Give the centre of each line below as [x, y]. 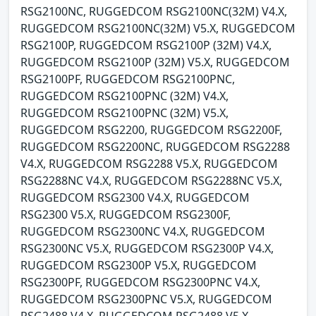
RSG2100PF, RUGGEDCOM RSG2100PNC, [128, 79]
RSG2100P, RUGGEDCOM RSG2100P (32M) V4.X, [146, 45]
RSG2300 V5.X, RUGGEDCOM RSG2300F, [126, 215]
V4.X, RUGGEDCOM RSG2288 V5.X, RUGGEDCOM [149, 164]
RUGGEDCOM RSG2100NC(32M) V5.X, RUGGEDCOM [158, 29]
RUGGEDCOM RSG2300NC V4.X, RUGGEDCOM [143, 232]
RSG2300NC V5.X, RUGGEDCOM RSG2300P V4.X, [147, 249]
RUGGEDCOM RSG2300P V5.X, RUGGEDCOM [139, 266]
